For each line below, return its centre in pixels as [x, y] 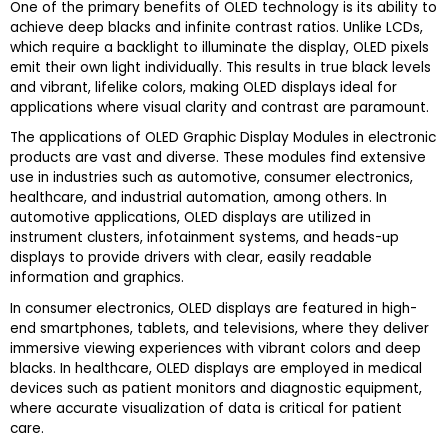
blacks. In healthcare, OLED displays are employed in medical [216, 368]
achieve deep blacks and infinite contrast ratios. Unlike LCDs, [216, 28]
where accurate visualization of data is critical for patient [206, 408]
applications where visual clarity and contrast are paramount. [219, 108]
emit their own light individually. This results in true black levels [220, 68]
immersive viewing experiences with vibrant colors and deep [215, 348]
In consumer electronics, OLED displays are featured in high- [213, 308]
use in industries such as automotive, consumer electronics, [211, 178]
